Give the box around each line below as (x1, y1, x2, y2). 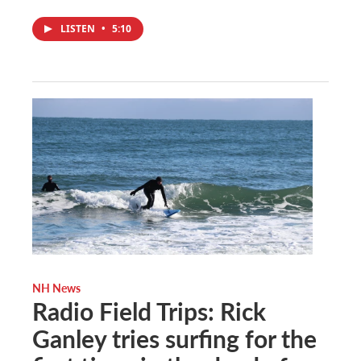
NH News (32, 279, 81, 296)
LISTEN (60, 21, 98, 35)
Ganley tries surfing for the (32, 321, 317, 355)
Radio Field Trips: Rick (32, 293, 266, 328)
